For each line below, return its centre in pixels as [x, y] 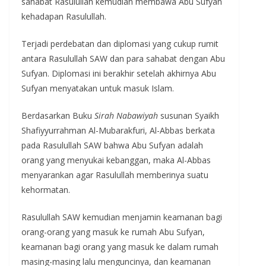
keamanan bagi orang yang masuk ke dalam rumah [120, 246]
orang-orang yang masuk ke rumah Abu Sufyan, [113, 232]
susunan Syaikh [189, 115]
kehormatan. [46, 189]
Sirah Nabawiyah [126, 115]
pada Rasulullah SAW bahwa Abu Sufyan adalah [112, 145]
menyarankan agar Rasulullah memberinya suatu [115, 175]
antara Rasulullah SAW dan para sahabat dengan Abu [123, 58]
